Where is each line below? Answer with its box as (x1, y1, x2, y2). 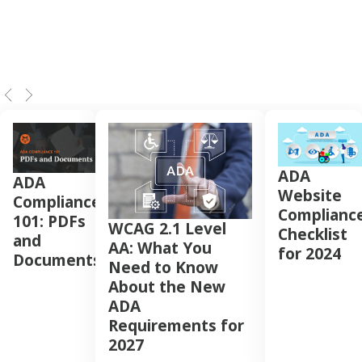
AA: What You (107, 236, 212, 259)
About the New (107, 275, 225, 297)
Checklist (278, 223, 348, 246)
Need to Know (107, 255, 218, 278)
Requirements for (107, 314, 244, 336)
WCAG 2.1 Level (107, 217, 226, 239)
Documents (13, 248, 101, 271)
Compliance (13, 190, 101, 213)
